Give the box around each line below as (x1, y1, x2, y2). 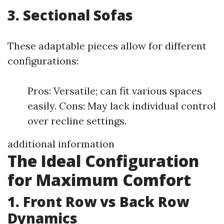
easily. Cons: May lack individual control (27, 99, 216, 112)
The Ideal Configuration (7, 150, 199, 171)
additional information (7, 137, 114, 150)
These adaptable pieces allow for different (7, 39, 206, 52)
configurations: (7, 54, 78, 67)
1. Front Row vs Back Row (7, 192, 189, 211)
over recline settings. (27, 114, 126, 127)
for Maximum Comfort (7, 169, 191, 190)
